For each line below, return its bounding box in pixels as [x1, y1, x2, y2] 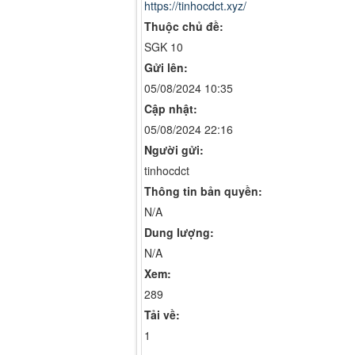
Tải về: [144, 306, 180, 323]
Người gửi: [144, 141, 204, 158]
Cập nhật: [144, 100, 197, 116]
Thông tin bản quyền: [144, 182, 262, 199]
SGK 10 [144, 38, 183, 55]
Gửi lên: [144, 59, 188, 75]
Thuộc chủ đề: [144, 17, 223, 34]
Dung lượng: [144, 223, 214, 240]
